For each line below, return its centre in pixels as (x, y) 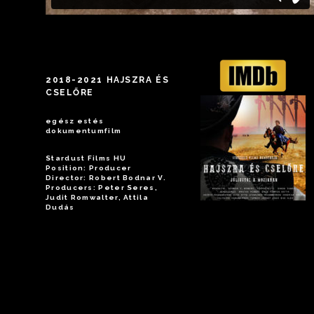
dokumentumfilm (84, 131)
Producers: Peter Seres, (102, 188)
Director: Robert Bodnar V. (106, 178)
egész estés (75, 121)
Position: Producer (89, 168)
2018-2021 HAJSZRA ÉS (108, 80)
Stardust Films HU (86, 158)
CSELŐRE (70, 93)
